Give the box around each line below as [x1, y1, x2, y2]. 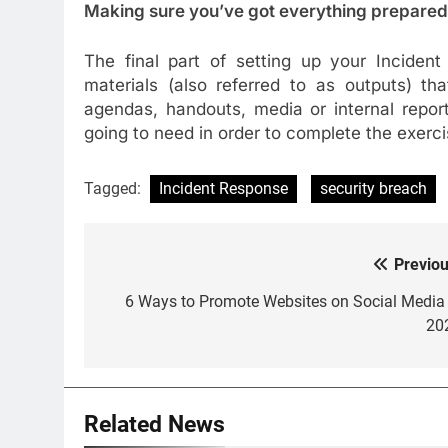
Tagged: [84, 179, 145, 199]
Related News [84, 410, 225, 439]
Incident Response [159, 179, 288, 199]
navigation [103, 292, 215, 321]
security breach [320, 179, 427, 199]
